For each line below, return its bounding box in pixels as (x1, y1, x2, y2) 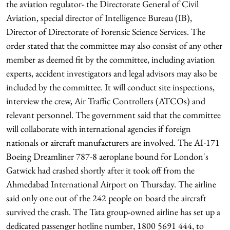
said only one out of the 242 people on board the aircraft (6, 192, 206, 204)
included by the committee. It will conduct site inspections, (6, 81, 215, 93)
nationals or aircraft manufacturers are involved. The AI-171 (6, 137, 220, 148)
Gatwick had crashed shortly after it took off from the (6, 164, 195, 176)
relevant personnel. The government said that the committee (6, 109, 221, 121)
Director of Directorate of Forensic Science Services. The (6, 26, 205, 37)
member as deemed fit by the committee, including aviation (6, 53, 215, 65)
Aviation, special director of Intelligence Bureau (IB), (6, 12, 192, 24)
